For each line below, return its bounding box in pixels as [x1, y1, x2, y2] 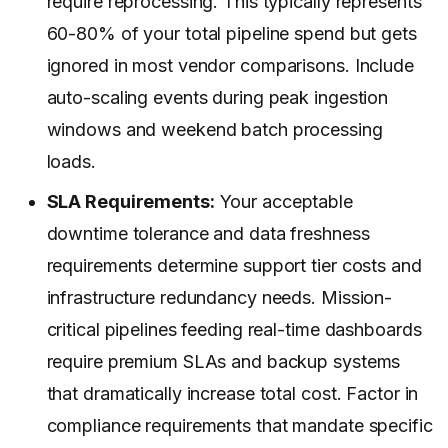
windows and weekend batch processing [46, 119, 383, 141]
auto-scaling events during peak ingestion [46, 87, 389, 109]
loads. [46, 151, 96, 173]
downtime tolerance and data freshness [46, 223, 370, 245]
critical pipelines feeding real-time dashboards [46, 319, 422, 341]
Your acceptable [214, 191, 353, 213]
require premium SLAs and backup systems [46, 351, 401, 373]
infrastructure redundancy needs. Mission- [46, 287, 393, 309]
